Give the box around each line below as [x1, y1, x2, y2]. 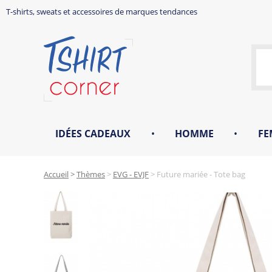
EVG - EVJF [113, 169, 149, 180]
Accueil [44, 169, 69, 180]
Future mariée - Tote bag [155, 169, 245, 180]
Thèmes [76, 169, 105, 180]
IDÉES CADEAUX [55, 127, 131, 140]
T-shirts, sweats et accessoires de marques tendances [6, 6, 197, 17]
